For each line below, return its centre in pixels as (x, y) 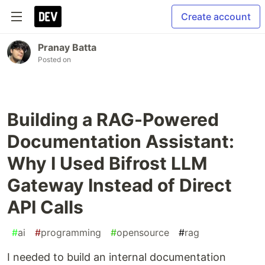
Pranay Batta (67, 47)
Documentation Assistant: (121, 141)
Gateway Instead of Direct (119, 185)
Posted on (54, 59)
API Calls (45, 207)
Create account (216, 17)
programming (71, 232)
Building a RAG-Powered (113, 119)
